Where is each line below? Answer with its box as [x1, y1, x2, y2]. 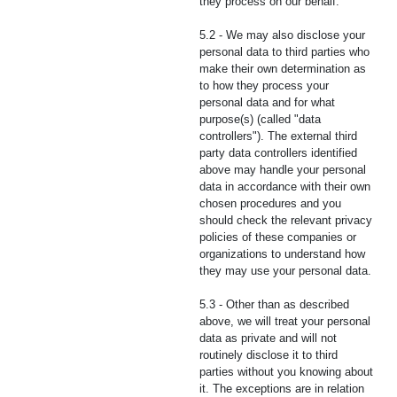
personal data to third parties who [199, 45, 370, 58]
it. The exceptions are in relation [199, 382, 364, 395]
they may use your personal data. [199, 264, 371, 277]
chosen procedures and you [199, 197, 341, 210]
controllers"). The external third [199, 129, 357, 143]
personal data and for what [199, 96, 335, 109]
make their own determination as [199, 62, 366, 75]
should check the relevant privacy [199, 214, 372, 227]
